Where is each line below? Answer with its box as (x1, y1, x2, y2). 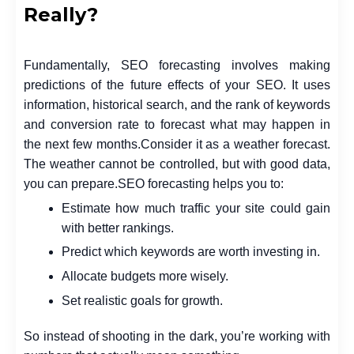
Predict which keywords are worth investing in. (62, 245, 320, 259)
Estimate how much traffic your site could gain (62, 201, 330, 215)
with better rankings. (62, 220, 174, 235)
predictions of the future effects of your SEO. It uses (24, 78, 330, 92)
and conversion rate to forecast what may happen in (24, 118, 330, 132)
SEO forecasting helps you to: (118, 177, 284, 191)
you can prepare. (24, 177, 118, 191)
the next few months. (24, 137, 141, 152)
